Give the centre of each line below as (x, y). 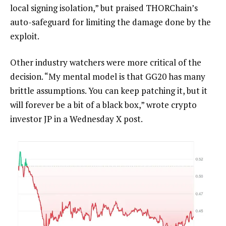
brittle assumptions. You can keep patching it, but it (109, 91)
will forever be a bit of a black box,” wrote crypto (103, 105)
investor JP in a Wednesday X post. (76, 119)
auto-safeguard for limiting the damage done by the (110, 22)
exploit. (25, 36)
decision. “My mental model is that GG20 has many (108, 77)
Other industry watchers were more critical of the (106, 63)
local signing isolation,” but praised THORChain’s (104, 8)
